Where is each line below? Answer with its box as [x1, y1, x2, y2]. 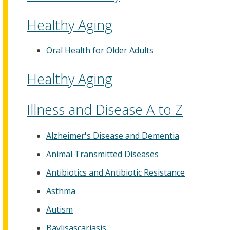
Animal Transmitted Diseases [46, 148, 159, 160]
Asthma [46, 185, 75, 197]
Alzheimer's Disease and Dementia [46, 129, 179, 141]
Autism [46, 204, 73, 216]
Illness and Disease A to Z [27, 100, 183, 120]
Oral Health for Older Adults [46, 45, 154, 56]
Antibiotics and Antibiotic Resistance [46, 166, 185, 178]
